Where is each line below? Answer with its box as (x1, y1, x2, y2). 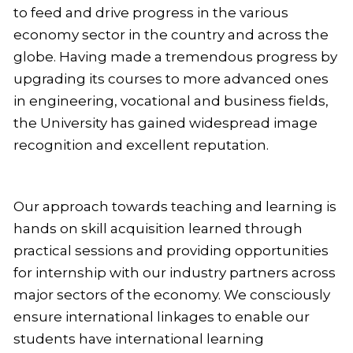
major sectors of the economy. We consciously (13, 286, 330, 303)
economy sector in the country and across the (13, 26, 329, 43)
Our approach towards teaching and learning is (13, 198, 336, 214)
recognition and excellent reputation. (13, 136, 272, 153)
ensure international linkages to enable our (13, 308, 310, 325)
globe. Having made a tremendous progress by (13, 48, 337, 65)
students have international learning (13, 330, 264, 347)
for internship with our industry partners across (13, 264, 336, 281)
